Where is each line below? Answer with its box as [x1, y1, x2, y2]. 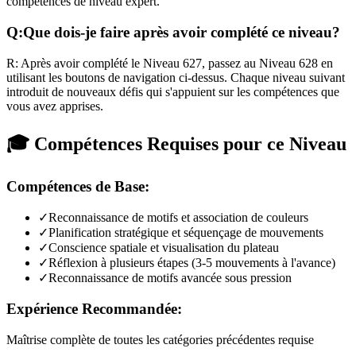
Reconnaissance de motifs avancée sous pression [48, 271, 292, 285]
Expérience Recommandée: [6, 300, 182, 318]
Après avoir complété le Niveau [18, 56, 183, 70]
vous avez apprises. [6, 99, 103, 113]
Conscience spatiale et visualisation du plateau [48, 241, 279, 255]
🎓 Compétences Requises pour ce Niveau [6, 133, 346, 154]
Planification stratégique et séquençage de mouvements [48, 226, 323, 240]
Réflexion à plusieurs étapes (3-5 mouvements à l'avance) [48, 256, 335, 270]
